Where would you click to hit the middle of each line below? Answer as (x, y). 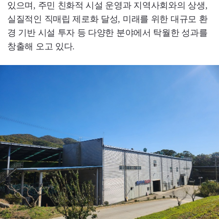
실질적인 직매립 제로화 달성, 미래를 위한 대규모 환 (108, 19)
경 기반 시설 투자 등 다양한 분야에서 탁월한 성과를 (108, 33)
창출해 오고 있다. (41, 47)
